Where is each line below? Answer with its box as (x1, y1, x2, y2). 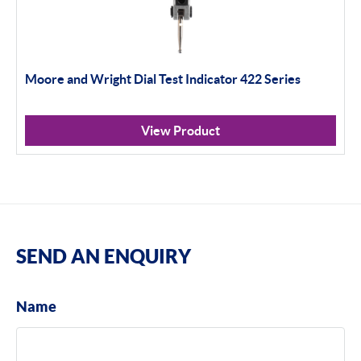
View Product (141, 122, 220, 138)
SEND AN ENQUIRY (16, 244, 191, 268)
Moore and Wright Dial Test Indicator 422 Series (25, 71, 301, 86)
